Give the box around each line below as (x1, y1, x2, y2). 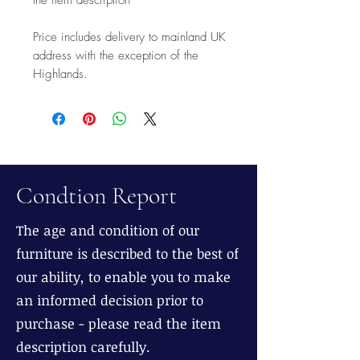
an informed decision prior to (16, 290, 203, 309)
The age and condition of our (16, 220, 199, 239)
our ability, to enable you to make (16, 267, 231, 286)
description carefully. (16, 337, 150, 356)
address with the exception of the (33, 47, 198, 63)
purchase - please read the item (16, 313, 221, 333)
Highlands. (33, 65, 88, 82)
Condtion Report (16, 180, 177, 211)
